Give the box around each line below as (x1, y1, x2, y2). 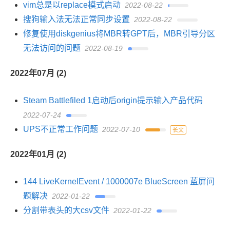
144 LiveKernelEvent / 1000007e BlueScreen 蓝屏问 (23, 177, 215, 186)
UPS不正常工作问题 (23, 125, 98, 133)
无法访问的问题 (23, 44, 81, 52)
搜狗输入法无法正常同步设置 (23, 15, 130, 24)
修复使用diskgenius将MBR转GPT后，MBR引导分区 (23, 29, 215, 38)
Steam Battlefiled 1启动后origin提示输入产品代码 (23, 96, 203, 105)
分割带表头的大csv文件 (23, 206, 109, 215)
